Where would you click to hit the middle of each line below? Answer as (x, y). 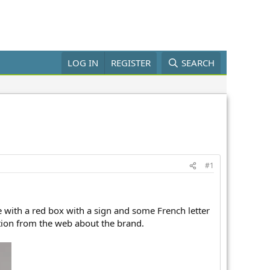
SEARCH (198, 63)
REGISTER (131, 63)
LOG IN (83, 63)
